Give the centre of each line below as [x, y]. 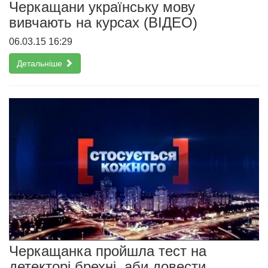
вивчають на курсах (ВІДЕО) [103, 23]
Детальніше [41, 64]
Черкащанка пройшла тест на [108, 251]
